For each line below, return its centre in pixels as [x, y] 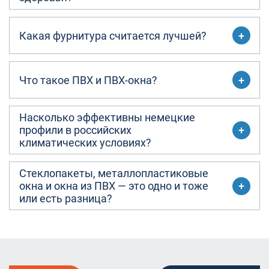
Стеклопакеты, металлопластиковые [114, 173]
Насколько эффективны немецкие [107, 117]
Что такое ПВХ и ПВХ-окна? [88, 80]
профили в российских [75, 130]
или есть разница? [66, 198]
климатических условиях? [85, 143]
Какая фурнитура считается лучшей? [113, 35]
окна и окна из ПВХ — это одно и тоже [114, 186]
